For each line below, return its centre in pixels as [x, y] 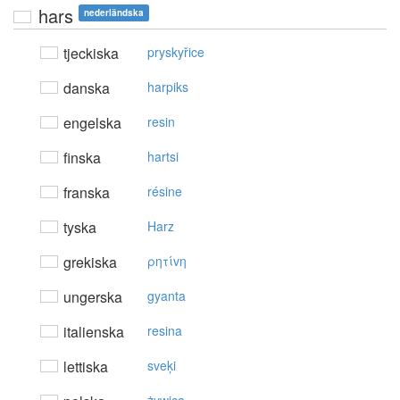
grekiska [88, 262]
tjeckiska [89, 54]
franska [85, 193]
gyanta [167, 296]
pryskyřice [176, 52]
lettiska [84, 367]
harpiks [168, 87]
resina [165, 331]
